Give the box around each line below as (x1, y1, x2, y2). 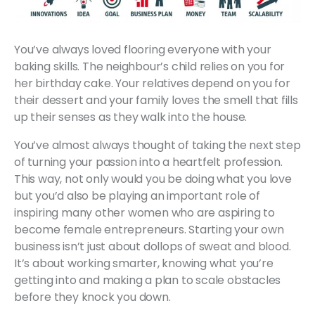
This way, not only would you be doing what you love (14, 170, 292, 187)
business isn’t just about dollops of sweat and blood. (14, 238, 291, 255)
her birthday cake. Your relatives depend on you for (14, 75, 290, 91)
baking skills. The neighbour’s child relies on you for (14, 58, 285, 75)
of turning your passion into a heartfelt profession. (14, 153, 283, 170)
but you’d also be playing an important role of (14, 187, 260, 204)
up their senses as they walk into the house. (14, 108, 250, 125)
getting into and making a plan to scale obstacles (14, 271, 281, 288)
